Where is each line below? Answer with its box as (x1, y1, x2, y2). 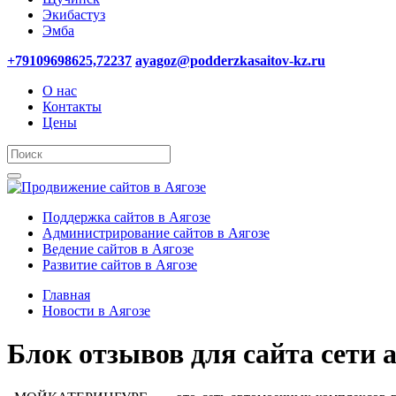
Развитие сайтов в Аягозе (42, 257, 197, 272)
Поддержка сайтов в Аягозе (42, 209, 210, 225)
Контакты (42, 99, 102, 114)
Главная (42, 287, 90, 302)
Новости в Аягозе (42, 303, 150, 318)
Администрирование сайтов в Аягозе (42, 225, 270, 240)
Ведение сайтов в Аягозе (42, 241, 194, 256)
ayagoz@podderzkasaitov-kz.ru (135, 53, 325, 68)
